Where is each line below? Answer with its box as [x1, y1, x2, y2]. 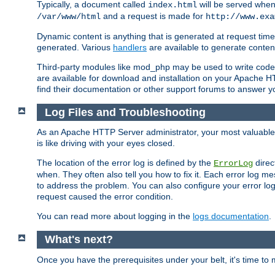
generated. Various [37, 42, 113, 52]
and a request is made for [101, 10, 206, 21]
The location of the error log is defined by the [37, 158, 214, 168]
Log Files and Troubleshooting [44, 106, 206, 118]
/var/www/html [37, 11, 101, 21]
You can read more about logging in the [37, 211, 193, 222]
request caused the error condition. [37, 192, 173, 202]
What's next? [44, 233, 113, 246]
